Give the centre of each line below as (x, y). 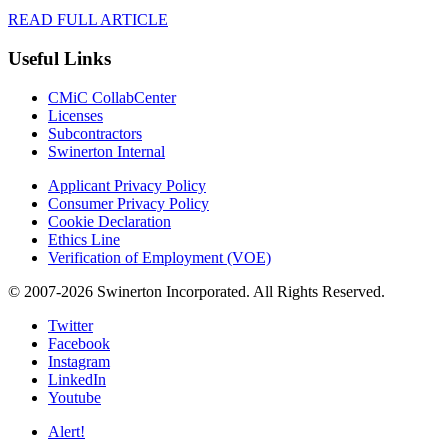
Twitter (70, 325)
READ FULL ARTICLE (88, 20)
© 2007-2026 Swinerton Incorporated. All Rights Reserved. (196, 291)
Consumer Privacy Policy (128, 203)
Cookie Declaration (109, 221)
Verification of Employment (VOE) (159, 257)
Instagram (79, 361)
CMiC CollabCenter (112, 97)
